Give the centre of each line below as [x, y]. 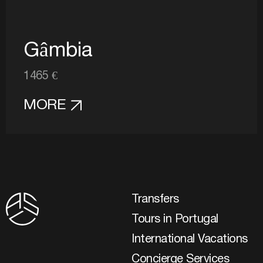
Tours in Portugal [175, 220]
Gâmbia [58, 51]
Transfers [155, 200]
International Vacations [190, 240]
